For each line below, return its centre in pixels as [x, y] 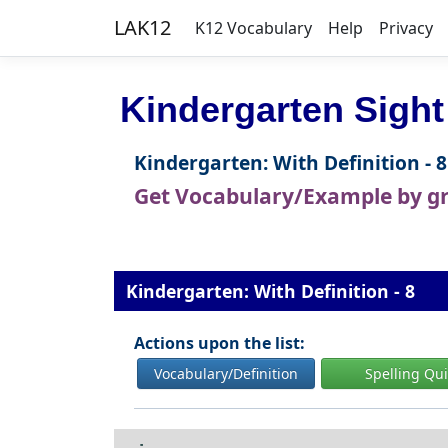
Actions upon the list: [219, 343]
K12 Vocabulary [253, 28]
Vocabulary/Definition [226, 373]
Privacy [406, 28]
